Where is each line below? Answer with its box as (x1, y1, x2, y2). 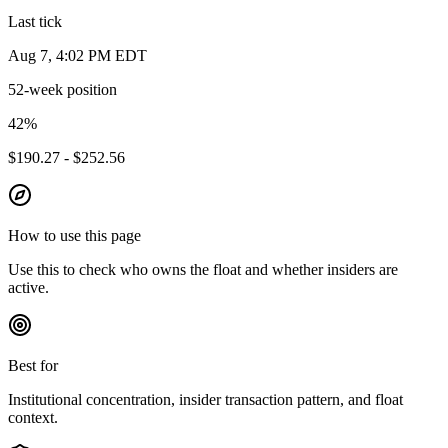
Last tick (8, 13, 62, 31)
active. (8, 279, 49, 297)
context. (8, 409, 58, 427)
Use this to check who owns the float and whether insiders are (8, 261, 398, 279)
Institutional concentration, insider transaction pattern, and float (8, 391, 403, 409)
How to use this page (8, 227, 141, 245)
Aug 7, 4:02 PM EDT (8, 47, 147, 65)
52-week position (8, 81, 117, 99)
